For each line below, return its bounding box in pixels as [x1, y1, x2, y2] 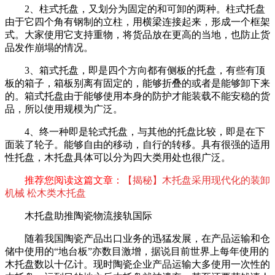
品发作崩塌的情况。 [5, 42, 93, 53]
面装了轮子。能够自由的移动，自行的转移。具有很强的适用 [5, 139, 270, 150]
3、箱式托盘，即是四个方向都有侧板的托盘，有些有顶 [25, 65, 265, 76]
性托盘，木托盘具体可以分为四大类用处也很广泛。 [5, 152, 231, 163]
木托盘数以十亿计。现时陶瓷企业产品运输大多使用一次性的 [5, 259, 270, 270]
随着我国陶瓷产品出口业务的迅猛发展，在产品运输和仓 [25, 233, 270, 244]
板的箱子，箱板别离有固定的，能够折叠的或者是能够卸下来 [5, 78, 270, 89]
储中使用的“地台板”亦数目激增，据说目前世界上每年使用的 [5, 246, 269, 257]
